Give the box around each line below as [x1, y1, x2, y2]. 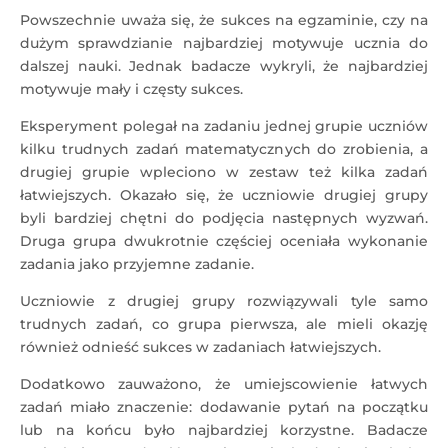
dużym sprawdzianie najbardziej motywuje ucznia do [20, 34, 428, 52]
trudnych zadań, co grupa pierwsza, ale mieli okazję [20, 315, 428, 333]
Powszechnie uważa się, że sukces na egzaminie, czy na [20, 11, 428, 29]
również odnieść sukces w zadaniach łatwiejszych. [20, 338, 381, 356]
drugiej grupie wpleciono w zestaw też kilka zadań [20, 163, 428, 181]
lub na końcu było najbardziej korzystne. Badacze [20, 421, 428, 439]
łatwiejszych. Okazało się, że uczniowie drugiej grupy [20, 186, 428, 204]
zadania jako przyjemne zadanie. [20, 255, 254, 273]
